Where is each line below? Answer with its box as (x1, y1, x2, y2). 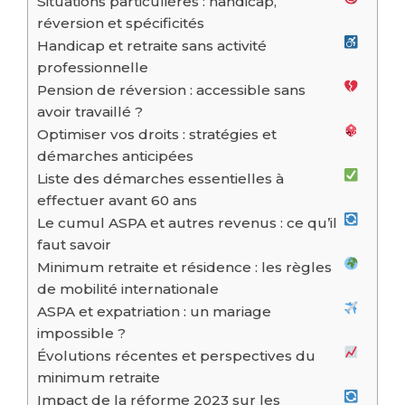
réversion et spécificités (37, 14, 204, 33)
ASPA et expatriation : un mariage (37, 303, 271, 321)
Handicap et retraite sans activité (37, 37, 267, 55)
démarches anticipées (37, 147, 193, 165)
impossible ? (37, 325, 126, 343)
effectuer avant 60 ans (37, 192, 197, 210)
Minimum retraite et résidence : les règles (37, 259, 332, 277)
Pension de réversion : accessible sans (37, 81, 306, 99)
